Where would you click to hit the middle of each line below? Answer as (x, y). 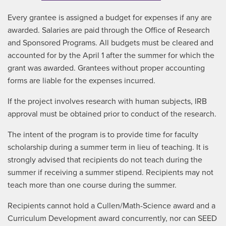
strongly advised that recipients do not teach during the (105, 160)
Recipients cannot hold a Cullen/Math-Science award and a (111, 206)
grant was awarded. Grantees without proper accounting (106, 68)
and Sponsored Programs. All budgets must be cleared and (110, 43)
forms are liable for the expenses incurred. (81, 81)
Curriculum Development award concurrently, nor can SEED (112, 218)
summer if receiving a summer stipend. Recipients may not (110, 173)
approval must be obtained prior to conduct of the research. (112, 114)
